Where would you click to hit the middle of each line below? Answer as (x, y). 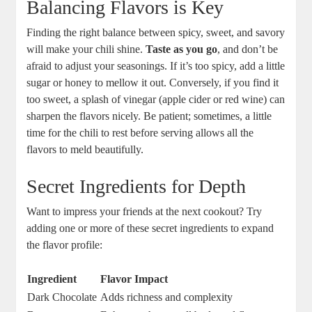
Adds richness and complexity (167, 297)
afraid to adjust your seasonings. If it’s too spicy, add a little (156, 66)
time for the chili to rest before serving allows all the (140, 133)
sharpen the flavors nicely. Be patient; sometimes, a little (149, 116)
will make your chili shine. (86, 49)
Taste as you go (182, 49)
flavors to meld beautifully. (85, 150)
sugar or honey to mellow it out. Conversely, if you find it (153, 83)
